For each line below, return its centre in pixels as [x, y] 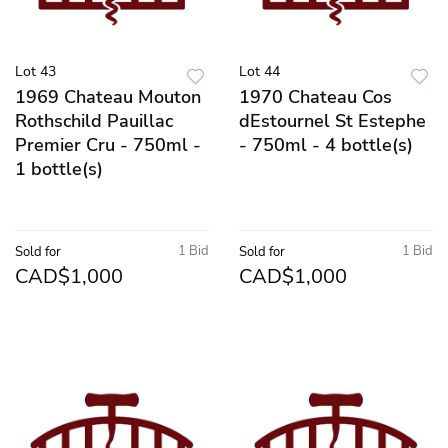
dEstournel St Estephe [332, 120]
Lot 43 [35, 71]
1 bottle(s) [59, 168]
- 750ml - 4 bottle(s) [326, 144]
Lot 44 [259, 71]
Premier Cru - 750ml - [108, 144]
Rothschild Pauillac [94, 120]
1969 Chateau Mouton [108, 96]
